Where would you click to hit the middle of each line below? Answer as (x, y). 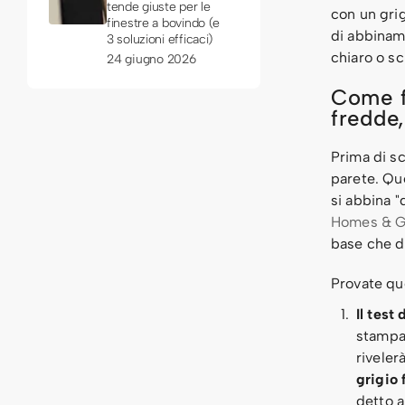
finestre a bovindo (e (164, 23)
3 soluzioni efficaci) (160, 39)
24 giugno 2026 (151, 59)
